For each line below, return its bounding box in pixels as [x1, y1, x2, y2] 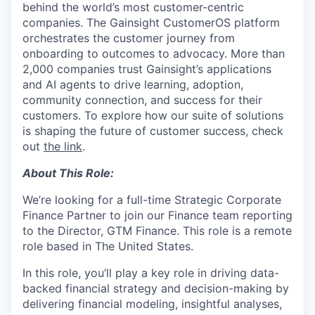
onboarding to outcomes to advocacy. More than [22, 46, 285, 60]
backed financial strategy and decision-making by [22, 281, 289, 295]
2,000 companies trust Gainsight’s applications [22, 62, 271, 76]
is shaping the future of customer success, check [22, 124, 283, 138]
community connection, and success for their [22, 93, 262, 107]
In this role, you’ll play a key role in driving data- [22, 266, 279, 280]
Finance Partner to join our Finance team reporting [22, 208, 292, 222]
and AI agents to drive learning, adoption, [22, 77, 243, 91]
